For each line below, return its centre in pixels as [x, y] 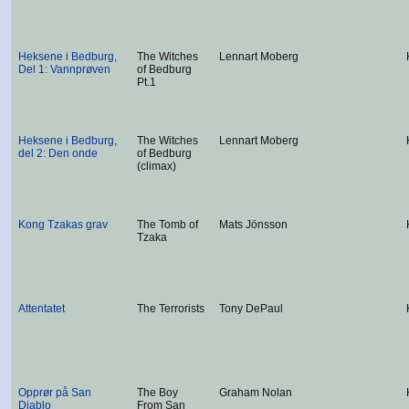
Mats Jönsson [253, 225]
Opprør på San [55, 393]
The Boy [157, 393]
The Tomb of [168, 225]
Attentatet [42, 309]
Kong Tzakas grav [63, 225]
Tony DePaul [251, 309]
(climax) [157, 166]
